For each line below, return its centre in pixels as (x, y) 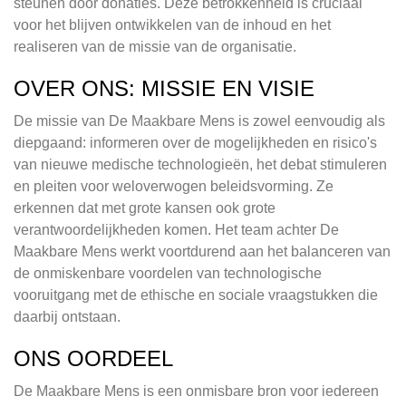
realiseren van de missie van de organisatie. (155, 47)
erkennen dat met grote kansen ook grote (145, 208)
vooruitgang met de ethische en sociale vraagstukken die (196, 295)
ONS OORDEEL (93, 359)
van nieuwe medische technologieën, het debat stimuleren (200, 165)
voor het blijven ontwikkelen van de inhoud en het (172, 25)
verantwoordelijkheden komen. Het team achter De (176, 230)
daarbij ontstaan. (67, 317)
